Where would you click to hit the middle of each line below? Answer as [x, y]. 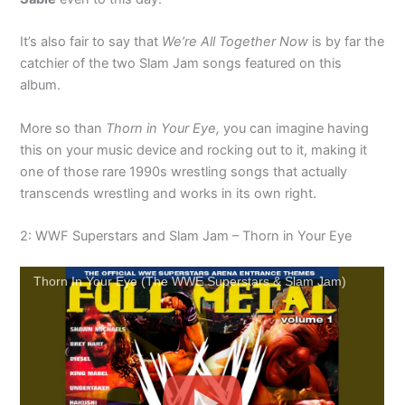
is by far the [347, 42]
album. [41, 85]
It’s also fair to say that [91, 42]
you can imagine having [295, 128]
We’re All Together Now [235, 42]
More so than [63, 128]
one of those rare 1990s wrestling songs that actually [184, 171]
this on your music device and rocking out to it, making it [194, 150]
